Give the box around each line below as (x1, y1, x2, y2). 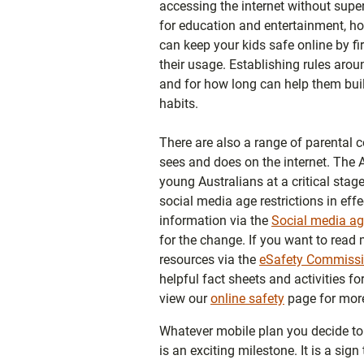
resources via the (159, 251, 259, 267)
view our (159, 290, 210, 306)
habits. (159, 95, 201, 111)
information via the (159, 212, 271, 228)
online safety (210, 290, 284, 306)
